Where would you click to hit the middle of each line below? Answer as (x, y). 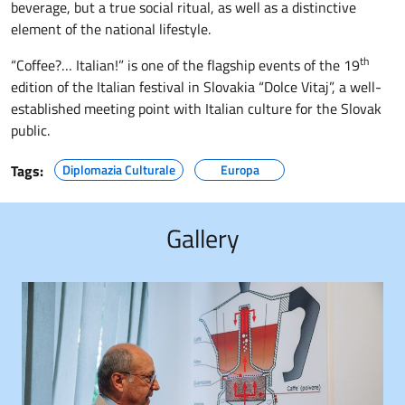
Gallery (202, 238)
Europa (240, 169)
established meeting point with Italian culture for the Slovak (196, 108)
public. (30, 130)
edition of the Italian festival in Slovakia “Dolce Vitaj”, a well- (196, 86)
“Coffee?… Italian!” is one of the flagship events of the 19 (185, 65)
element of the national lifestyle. (111, 28)
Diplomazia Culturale (119, 169)
